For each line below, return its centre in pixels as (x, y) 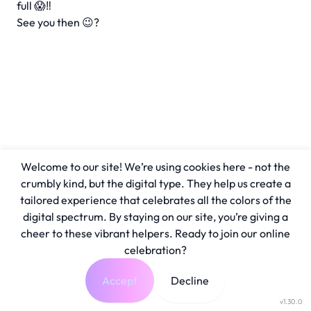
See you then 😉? (58, 22)
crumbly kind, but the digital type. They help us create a (155, 183)
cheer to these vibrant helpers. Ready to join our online (155, 233)
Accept (120, 280)
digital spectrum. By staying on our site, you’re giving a (155, 217)
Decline (190, 280)
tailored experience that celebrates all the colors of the (155, 200)
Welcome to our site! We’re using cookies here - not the (155, 167)
